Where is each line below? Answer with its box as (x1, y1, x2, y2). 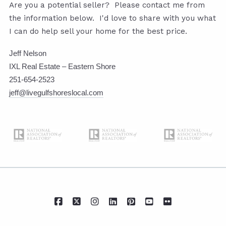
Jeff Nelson (9, 48, 46, 58)
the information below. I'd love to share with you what (9, 13, 216, 23)
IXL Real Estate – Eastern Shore (9, 62, 116, 71)
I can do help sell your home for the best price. (9, 26, 187, 36)
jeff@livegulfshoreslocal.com (9, 88, 103, 97)
